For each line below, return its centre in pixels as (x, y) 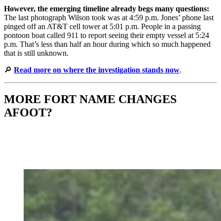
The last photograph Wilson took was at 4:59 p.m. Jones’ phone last (109, 17)
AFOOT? (28, 113)
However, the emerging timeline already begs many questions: (107, 8)
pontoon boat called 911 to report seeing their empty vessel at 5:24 (107, 35)
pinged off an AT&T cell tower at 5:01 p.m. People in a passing (102, 26)
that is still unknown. (36, 53)
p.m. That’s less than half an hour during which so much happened (107, 44)
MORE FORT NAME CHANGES (90, 99)
